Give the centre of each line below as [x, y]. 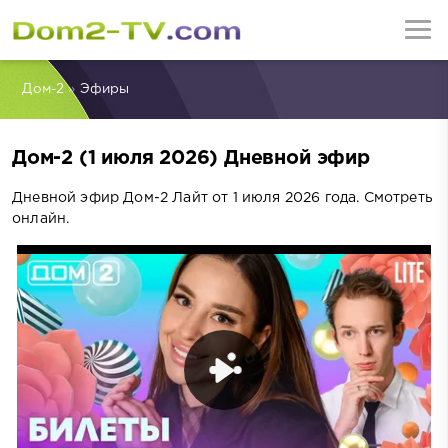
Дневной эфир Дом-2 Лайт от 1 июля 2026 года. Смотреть [222, 197]
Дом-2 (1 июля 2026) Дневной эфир [191, 159]
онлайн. [41, 218]
